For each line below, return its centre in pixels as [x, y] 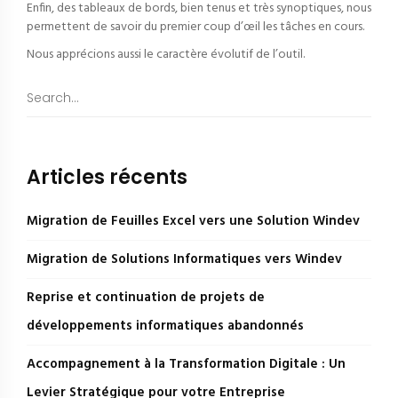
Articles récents [107, 177]
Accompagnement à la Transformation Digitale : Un [186, 364]
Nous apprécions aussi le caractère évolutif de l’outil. [166, 55]
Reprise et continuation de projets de [146, 298]
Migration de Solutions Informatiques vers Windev [184, 259]
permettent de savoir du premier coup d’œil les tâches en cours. [195, 27]
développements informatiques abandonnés [165, 326]
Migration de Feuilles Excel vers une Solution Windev [193, 221]
